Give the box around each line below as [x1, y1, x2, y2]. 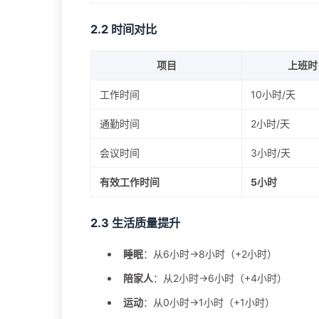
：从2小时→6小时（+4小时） [153, 272, 287, 285]
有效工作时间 [100, 176, 159, 189]
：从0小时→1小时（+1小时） [143, 296, 275, 309]
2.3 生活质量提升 [90, 216, 180, 231]
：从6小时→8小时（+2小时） [143, 248, 277, 261]
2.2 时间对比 [90, 22, 157, 37]
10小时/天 [251, 88, 296, 101]
